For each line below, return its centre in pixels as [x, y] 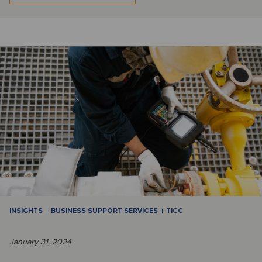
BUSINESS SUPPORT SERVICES [104, 211]
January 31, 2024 [40, 242]
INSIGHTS [26, 211]
